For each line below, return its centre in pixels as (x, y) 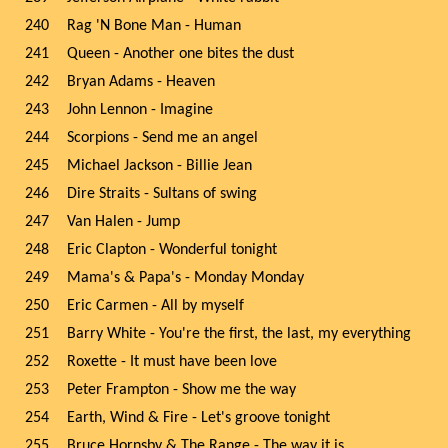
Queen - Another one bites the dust (180, 54)
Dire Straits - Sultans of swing (162, 194)
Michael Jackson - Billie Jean (159, 166)
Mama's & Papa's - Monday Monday (185, 278)
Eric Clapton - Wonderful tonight (172, 250)
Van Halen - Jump (123, 222)
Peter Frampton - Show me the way (181, 390)
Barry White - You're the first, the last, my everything (239, 334)
